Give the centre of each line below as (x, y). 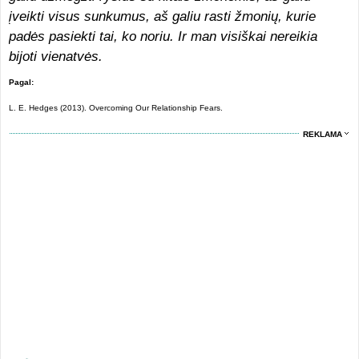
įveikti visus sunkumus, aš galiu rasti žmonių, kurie (162, 16)
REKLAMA (323, 134)
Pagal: (21, 82)
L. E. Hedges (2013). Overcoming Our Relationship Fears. (115, 108)
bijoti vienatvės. (55, 56)
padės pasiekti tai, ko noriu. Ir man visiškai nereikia (163, 36)
